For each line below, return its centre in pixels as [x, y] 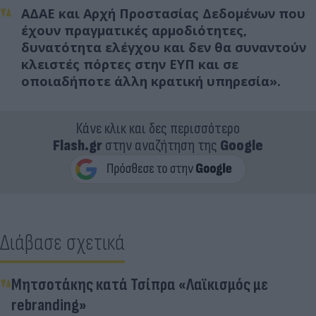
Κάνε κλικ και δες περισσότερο [158, 128]
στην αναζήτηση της [161, 145]
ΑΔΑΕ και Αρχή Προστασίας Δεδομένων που [163, 13]
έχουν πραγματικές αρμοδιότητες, [134, 30]
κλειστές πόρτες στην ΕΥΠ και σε [130, 64]
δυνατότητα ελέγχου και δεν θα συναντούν [164, 47]
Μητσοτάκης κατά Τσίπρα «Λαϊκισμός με [140, 284]
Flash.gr [78, 145]
